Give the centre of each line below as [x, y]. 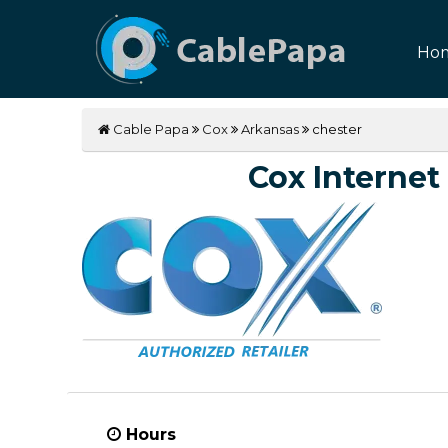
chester [336, 129]
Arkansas [270, 129]
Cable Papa [150, 129]
